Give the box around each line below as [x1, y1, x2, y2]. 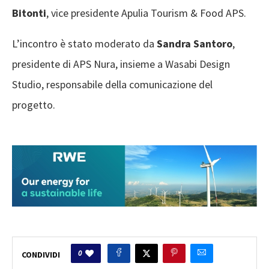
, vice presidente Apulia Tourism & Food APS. [46, 6, 246, 20]
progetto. [12, 98, 55, 112]
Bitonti [12, 6, 46, 20]
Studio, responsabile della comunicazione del [12, 77, 213, 92]
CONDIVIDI [22, 249, 60, 261]
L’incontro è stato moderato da [12, 37, 157, 51]
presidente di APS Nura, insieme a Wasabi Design [12, 57, 230, 71]
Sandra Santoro [157, 37, 232, 51]
